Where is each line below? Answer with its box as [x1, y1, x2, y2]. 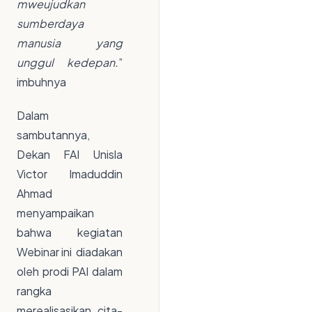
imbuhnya [17, 75, 66, 90]
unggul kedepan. [17, 55, 118, 70]
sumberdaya [17, 16, 84, 31]
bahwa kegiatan [17, 225, 123, 240]
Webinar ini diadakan [17, 244, 123, 260]
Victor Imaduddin [17, 166, 123, 182]
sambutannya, [17, 127, 90, 143]
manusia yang [17, 36, 123, 51]
